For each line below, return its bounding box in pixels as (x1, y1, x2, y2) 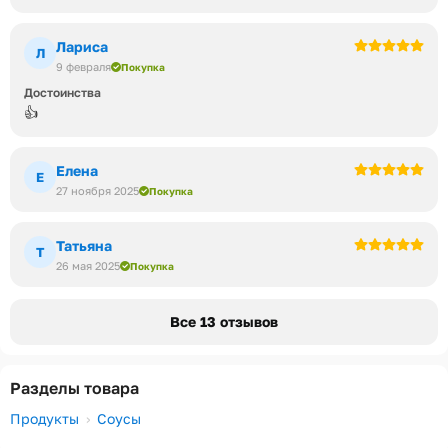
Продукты (10, 410, 79, 427)
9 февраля (56, 60, 111, 73)
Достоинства (24, 85, 101, 100)
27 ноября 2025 (56, 184, 139, 197)
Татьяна (56, 237, 112, 254)
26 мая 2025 (56, 259, 120, 272)
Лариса (56, 38, 108, 55)
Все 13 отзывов (170, 313, 278, 330)
